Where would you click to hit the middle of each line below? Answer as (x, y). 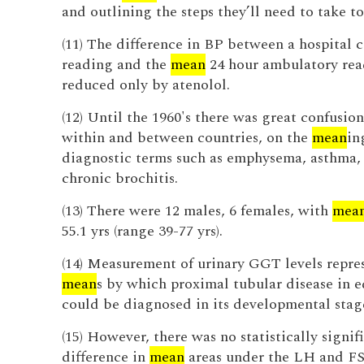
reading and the (116, 65)
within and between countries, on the (186, 138)
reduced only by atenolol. (145, 85)
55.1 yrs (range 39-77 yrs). (142, 231)
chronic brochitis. (119, 178)
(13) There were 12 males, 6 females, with (197, 211)
